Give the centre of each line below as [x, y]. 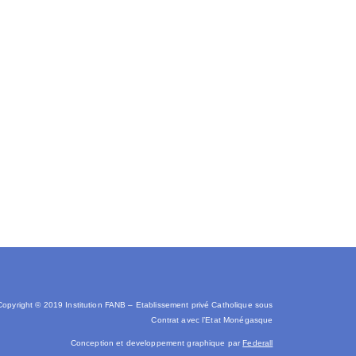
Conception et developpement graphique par [157, 343]
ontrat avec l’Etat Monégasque [215, 320]
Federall [258, 343]
